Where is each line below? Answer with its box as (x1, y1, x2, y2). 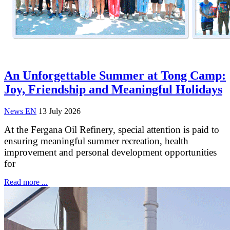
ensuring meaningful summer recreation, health (4, 135, 188, 146)
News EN (4, 106, 36, 116)
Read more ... (4, 177, 48, 186)
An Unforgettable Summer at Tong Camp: (4, 68, 226, 82)
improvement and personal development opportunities (4, 146, 217, 158)
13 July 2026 (39, 106, 81, 116)
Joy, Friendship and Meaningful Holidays (4, 82, 222, 96)
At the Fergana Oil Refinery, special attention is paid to (4, 124, 219, 135)
